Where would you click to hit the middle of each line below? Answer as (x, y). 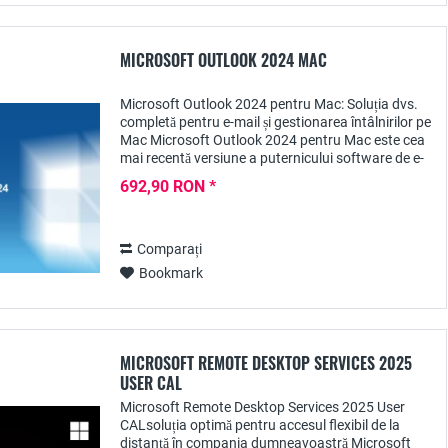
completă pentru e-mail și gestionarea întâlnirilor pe (275, 122)
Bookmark (171, 273)
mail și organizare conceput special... (233, 176)
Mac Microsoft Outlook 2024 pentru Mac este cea (272, 140)
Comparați (169, 249)
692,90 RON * (168, 186)
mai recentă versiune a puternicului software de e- (272, 158)
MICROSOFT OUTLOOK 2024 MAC (223, 60)
